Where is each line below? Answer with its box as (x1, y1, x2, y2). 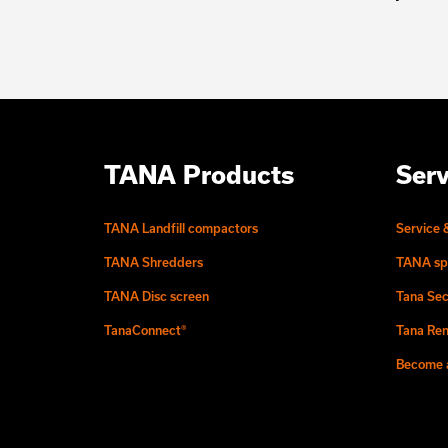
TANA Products (104, 159, 294, 189)
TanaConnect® (104, 322, 187, 337)
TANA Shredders (104, 254, 203, 269)
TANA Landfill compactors (104, 220, 258, 235)
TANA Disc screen (104, 288, 209, 303)
